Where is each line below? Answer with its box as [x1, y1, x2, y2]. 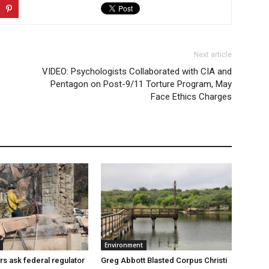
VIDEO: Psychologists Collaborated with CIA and [42, 65, 232, 77]
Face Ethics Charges [151, 91, 232, 102]
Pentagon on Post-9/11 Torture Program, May [50, 78, 232, 89]
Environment [104, 241, 143, 250]
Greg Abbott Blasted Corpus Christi [101, 256, 227, 265]
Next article [194, 50, 232, 59]
